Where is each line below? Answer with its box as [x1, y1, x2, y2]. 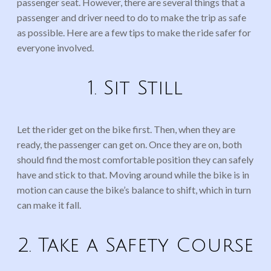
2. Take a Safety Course [18, 234, 253, 256]
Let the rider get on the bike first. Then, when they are [17, 123, 235, 135]
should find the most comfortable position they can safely [17, 153, 253, 165]
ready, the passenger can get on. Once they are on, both [17, 138, 242, 150]
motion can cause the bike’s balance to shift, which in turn [17, 183, 251, 195]
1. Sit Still [88, 77, 183, 99]
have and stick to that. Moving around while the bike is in [17, 168, 249, 180]
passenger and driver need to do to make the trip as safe [17, 11, 246, 23]
